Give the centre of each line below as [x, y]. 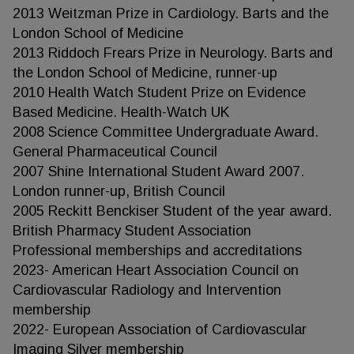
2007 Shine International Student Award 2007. [158, 171]
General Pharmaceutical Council [115, 152]
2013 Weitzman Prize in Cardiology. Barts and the [171, 13]
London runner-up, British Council [119, 191]
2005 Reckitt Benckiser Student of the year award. [172, 211]
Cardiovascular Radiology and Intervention [147, 290]
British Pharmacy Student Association [132, 231]
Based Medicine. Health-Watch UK [121, 112]
